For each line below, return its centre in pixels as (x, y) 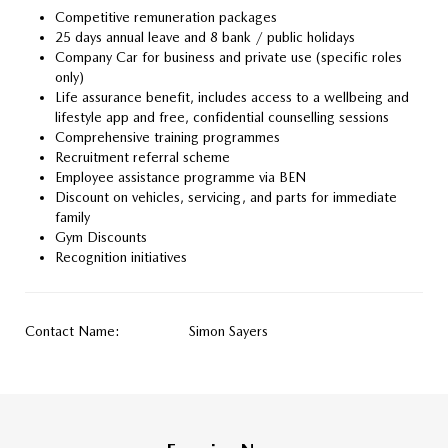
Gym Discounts (101, 237)
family (72, 217)
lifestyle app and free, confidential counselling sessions (222, 117)
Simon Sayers (226, 331)
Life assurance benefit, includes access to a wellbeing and (232, 97)
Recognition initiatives (121, 257)
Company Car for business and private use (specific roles (228, 57)
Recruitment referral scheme (142, 157)
